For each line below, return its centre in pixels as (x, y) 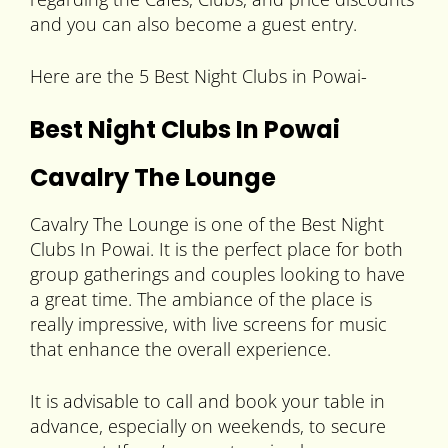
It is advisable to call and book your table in (207, 401)
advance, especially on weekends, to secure (208, 426)
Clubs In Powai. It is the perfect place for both (216, 249)
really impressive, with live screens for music (208, 324)
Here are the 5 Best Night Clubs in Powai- (198, 76)
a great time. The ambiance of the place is (201, 299)
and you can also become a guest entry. (193, 24)
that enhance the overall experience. (180, 349)
